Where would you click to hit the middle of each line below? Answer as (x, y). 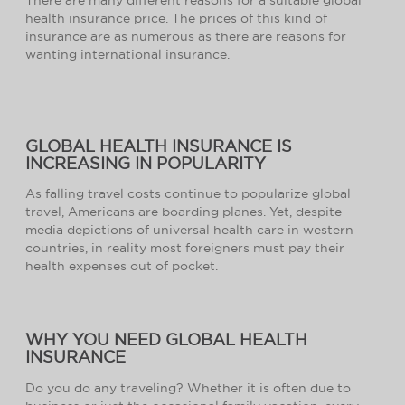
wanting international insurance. (127, 54)
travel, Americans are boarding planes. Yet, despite (184, 212)
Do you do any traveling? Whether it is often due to (188, 387)
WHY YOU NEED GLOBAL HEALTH (166, 340)
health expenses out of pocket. (122, 266)
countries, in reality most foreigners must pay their (185, 248)
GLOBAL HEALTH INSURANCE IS (159, 146)
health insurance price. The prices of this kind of (176, 18)
